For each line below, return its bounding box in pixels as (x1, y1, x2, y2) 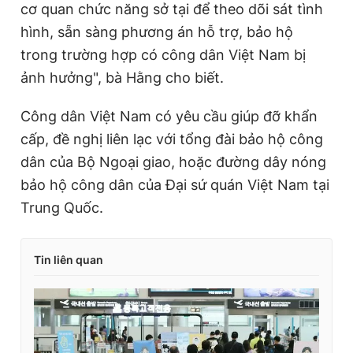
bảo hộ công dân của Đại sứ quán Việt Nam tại (20, 176, 329, 194)
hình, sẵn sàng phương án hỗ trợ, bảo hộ (20, 24, 293, 41)
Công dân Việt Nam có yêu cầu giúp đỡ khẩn (20, 108, 318, 125)
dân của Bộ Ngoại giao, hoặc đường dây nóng (20, 154, 326, 171)
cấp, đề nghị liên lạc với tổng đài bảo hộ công (20, 131, 323, 148)
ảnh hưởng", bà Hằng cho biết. (20, 69, 224, 87)
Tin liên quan (34, 253, 103, 267)
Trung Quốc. (20, 199, 103, 217)
